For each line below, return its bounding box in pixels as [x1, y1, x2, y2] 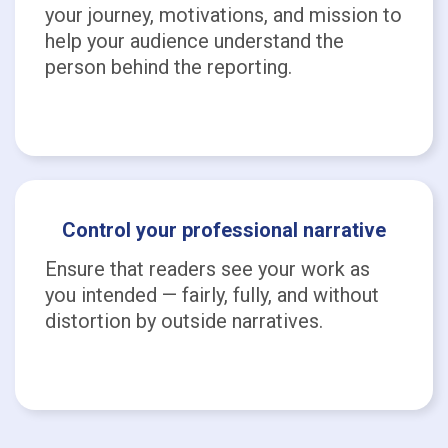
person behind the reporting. [45, 55, 292, 79]
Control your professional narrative [62, 218, 386, 242]
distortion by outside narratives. [45, 309, 323, 333]
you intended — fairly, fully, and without [45, 283, 379, 307]
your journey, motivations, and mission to [45, 3, 402, 27]
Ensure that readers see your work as [45, 257, 370, 281]
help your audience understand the [45, 29, 344, 53]
